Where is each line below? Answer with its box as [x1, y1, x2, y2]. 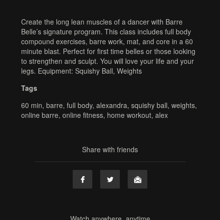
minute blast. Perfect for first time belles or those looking [21, 46, 195, 56]
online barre [21, 110, 58, 120]
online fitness [62, 110, 103, 120]
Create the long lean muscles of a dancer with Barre [21, 17, 183, 27]
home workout [107, 110, 151, 120]
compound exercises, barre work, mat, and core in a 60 [21, 36, 193, 46]
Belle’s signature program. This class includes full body [21, 27, 191, 36]
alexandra [96, 100, 127, 110]
